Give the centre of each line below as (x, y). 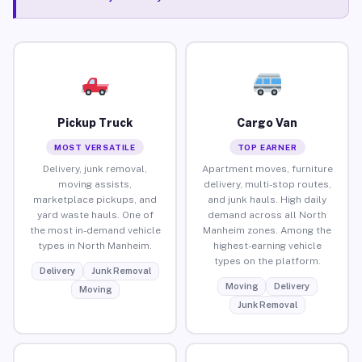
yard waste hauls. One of (95, 215)
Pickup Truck (95, 122)
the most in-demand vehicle (95, 230)
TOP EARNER (267, 147)
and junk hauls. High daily (267, 199)
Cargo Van (267, 122)
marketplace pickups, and (95, 199)
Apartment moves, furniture (267, 168)
